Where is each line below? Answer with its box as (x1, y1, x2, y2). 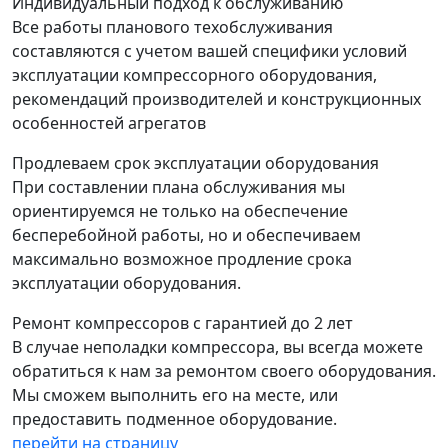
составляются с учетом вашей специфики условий (12, 40, 407, 62)
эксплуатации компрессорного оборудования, (12, 64, 377, 86)
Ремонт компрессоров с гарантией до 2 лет (12, 312, 353, 334)
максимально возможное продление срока (12, 248, 352, 270)
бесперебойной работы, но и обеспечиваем (12, 224, 361, 246)
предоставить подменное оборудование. (12, 408, 337, 430)
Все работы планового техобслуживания (12, 16, 333, 38)
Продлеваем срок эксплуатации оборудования (12, 152, 379, 174)
